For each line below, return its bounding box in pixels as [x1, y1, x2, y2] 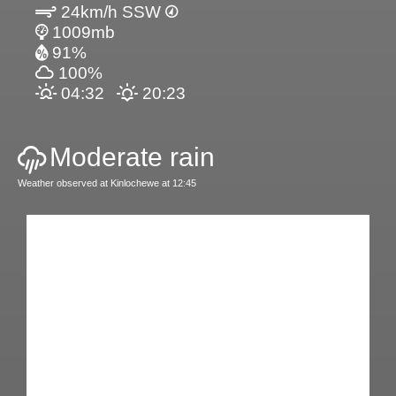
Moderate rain [49, 142, 215, 172]
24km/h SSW [57, 3, 165, 22]
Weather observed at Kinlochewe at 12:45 [18, 178, 196, 189]
